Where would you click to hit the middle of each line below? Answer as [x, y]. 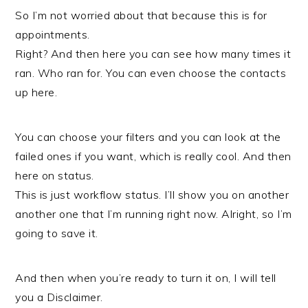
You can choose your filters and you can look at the [148, 137]
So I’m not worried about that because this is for [141, 15]
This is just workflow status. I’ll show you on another [152, 195]
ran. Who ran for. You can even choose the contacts [151, 73]
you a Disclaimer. [59, 297]
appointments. [53, 34]
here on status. [55, 175]
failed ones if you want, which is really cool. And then [153, 156]
